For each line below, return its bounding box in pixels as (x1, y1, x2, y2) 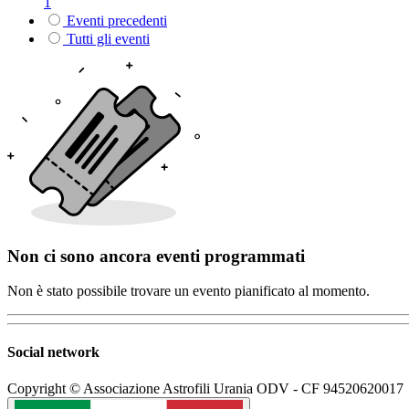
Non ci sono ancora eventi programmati (7, 246, 305, 266)
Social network (7, 344, 100, 361)
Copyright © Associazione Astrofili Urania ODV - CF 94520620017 (7, 380, 404, 396)
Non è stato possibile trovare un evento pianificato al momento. (7, 283, 370, 299)
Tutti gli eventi (67, 30, 150, 47)
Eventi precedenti (67, 12, 167, 28)
